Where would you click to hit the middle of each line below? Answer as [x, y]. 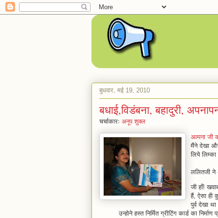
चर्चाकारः [110, 121]
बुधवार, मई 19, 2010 [125, 90]
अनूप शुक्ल [134, 121]
